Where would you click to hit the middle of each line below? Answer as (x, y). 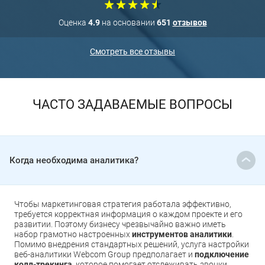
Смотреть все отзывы (132, 52)
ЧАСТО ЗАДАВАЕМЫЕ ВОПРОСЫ (132, 105)
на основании (128, 23)
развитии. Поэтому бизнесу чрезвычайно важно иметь (120, 224)
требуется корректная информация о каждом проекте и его (128, 214)
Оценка (72, 23)
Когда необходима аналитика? (74, 160)
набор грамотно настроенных (73, 235)
